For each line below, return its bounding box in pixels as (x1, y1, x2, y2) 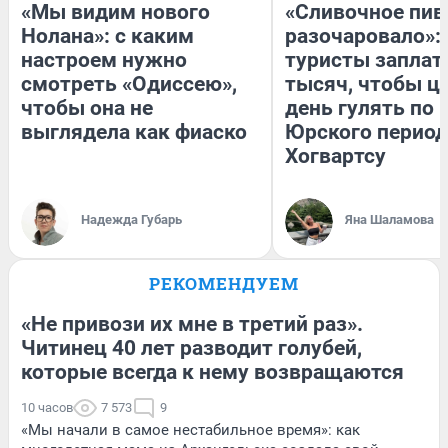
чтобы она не (21, 95, 153, 120)
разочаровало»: (285, 23, 441, 48)
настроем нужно (21, 47, 187, 72)
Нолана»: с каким (21, 23, 194, 48)
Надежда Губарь (81, 211, 182, 227)
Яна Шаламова (345, 211, 434, 227)
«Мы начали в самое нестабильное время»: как (21, 420, 360, 439)
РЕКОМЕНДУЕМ (149, 271, 299, 295)
